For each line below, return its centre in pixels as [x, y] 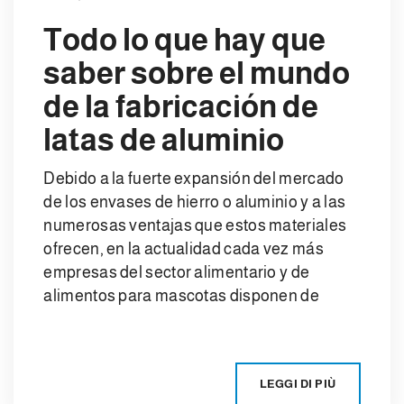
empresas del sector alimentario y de [177, 272]
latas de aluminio [164, 140]
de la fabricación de [181, 107]
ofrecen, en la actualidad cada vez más [184, 248]
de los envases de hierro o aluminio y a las [195, 202]
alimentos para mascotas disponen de [181, 295]
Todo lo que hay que [185, 40]
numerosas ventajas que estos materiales [195, 225]
